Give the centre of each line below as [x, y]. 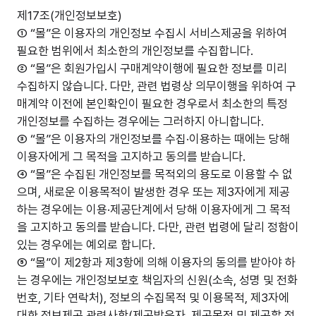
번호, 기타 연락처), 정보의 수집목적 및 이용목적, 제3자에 [153, 298]
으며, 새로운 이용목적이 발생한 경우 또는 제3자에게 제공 [153, 192]
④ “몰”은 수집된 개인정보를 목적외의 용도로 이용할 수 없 [155, 174]
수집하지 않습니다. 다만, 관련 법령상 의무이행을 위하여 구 [157, 86]
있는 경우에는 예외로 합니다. [86, 245]
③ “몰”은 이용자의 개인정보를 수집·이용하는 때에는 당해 [153, 139]
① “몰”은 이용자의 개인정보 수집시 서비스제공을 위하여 [152, 33]
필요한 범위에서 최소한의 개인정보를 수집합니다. [135, 51]
